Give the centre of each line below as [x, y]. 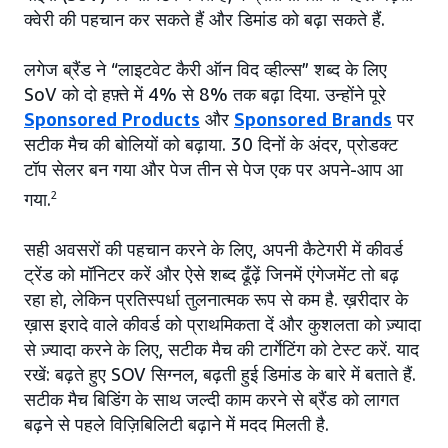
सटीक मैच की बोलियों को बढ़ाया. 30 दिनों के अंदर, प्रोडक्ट [211, 144]
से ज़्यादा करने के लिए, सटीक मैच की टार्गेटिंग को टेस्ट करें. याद [221, 349]
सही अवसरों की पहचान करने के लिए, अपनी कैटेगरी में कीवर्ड [213, 249]
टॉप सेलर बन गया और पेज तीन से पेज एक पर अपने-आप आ [213, 169]
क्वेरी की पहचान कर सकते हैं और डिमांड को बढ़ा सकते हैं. [204, 19]
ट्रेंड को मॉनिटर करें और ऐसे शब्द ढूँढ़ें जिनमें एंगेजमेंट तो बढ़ [211, 274]
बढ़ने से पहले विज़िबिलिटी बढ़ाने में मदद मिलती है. [176, 424]
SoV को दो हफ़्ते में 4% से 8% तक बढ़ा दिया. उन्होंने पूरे [205, 94]
